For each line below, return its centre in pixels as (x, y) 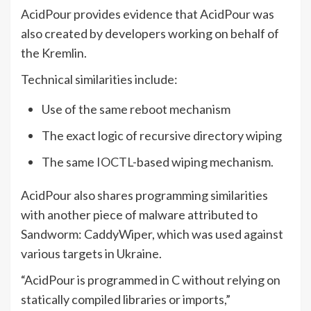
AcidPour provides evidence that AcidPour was (148, 14)
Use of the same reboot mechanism (136, 109)
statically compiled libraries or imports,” (126, 300)
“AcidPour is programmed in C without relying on (151, 280)
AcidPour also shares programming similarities (144, 195)
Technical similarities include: (99, 79)
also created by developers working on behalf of (150, 34)
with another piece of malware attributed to (139, 215)
